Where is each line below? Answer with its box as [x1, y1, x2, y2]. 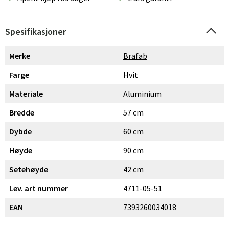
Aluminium [123, 88, 162, 99]
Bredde [9, 107, 34, 118]
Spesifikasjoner [5, 26, 66, 37]
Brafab [123, 51, 147, 61]
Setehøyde [9, 164, 48, 174]
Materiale [9, 88, 43, 99]
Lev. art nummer [9, 183, 68, 193]
